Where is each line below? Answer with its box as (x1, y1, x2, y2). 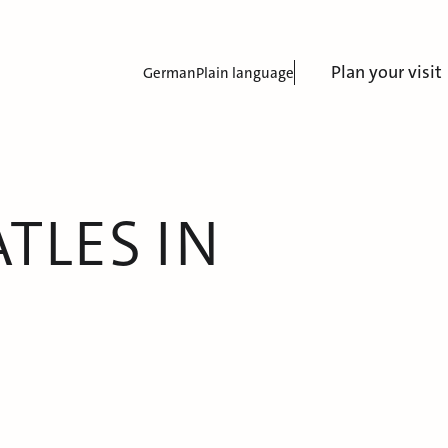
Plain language (196, 62, 294, 83)
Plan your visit (331, 60, 442, 84)
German (143, 62, 196, 83)
